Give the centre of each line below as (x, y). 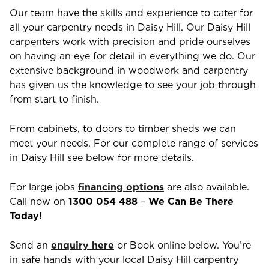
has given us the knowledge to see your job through (133, 85)
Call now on (39, 201)
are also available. (207, 187)
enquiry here (83, 245)
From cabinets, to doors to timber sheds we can (123, 129)
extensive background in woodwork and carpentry (129, 71)
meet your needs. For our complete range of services (134, 143)
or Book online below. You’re (183, 245)
